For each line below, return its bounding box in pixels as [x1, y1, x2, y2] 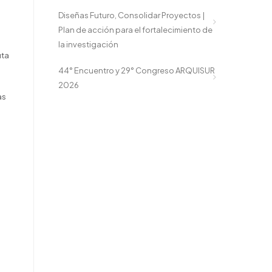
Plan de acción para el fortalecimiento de [58, 24, 212, 35]
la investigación [58, 39, 118, 49]
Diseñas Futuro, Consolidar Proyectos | [58, 10, 205, 20]
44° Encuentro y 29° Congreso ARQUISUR [58, 66, 215, 75]
